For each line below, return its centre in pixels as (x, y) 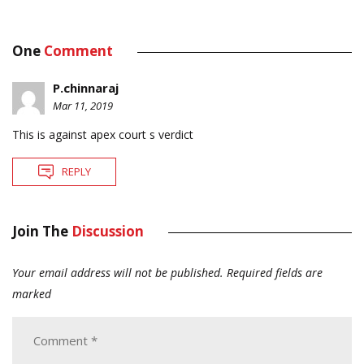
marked (32, 293)
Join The (42, 231)
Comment (78, 50)
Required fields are (275, 272)
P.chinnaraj (86, 87)
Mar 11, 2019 (83, 105)
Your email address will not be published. (118, 272)
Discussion (108, 231)
